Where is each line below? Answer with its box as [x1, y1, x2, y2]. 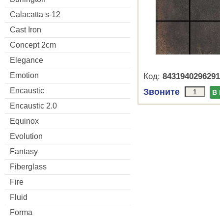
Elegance [10, 55, 43, 64]
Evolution [10, 132, 43, 140]
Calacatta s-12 [10, 10, 60, 19]
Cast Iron [10, 25, 41, 34]
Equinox [10, 116, 39, 125]
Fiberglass [10, 162, 47, 171]
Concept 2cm [10, 40, 56, 49]
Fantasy [10, 147, 38, 156]
